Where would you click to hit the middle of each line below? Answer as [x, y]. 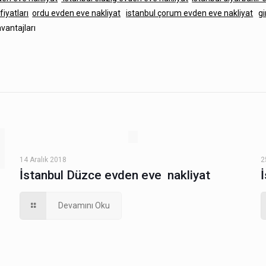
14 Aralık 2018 [43, 160]
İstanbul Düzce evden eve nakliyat [115, 175]
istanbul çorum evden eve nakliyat [190, 13]
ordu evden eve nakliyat [77, 13]
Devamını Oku [84, 206]
